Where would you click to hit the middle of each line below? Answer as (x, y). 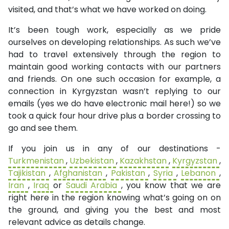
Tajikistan (29, 173)
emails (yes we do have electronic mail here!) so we (114, 104)
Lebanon (200, 173)
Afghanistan (80, 173)
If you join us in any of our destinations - (114, 149)
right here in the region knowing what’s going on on (114, 198)
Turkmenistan (37, 161)
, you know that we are (171, 186)
